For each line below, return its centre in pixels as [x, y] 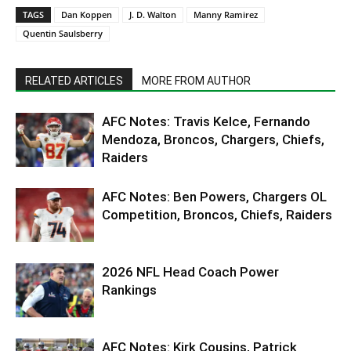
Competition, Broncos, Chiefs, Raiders [217, 214]
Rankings [129, 289]
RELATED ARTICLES [74, 80]
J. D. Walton [153, 14]
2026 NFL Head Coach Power [190, 271]
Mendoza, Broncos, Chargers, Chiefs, [213, 139]
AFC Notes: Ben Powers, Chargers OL [214, 196]
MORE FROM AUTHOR [196, 80]
